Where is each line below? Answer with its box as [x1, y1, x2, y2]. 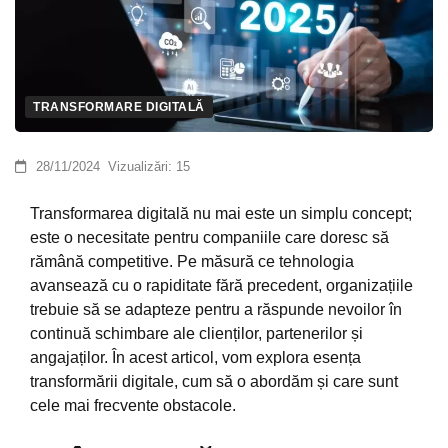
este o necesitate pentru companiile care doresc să [30, 229, 389, 247]
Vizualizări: [108, 159, 172, 175]
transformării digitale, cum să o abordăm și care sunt [30, 373, 398, 391]
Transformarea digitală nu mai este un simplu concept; [30, 205, 412, 223]
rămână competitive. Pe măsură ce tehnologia [30, 253, 354, 271]
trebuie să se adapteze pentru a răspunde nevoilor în [30, 301, 402, 319]
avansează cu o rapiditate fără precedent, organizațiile [30, 277, 413, 295]
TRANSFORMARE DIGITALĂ [33, 100, 205, 115]
